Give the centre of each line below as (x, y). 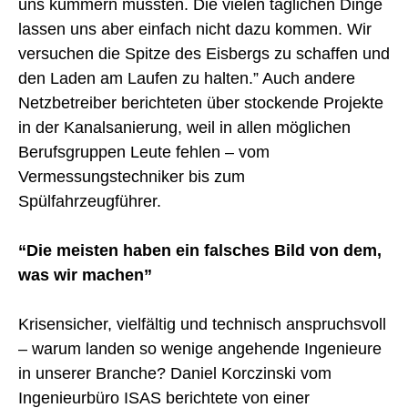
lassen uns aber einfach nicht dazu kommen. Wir (195, 29)
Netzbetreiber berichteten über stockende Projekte (201, 102)
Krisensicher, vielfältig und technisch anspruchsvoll (202, 324)
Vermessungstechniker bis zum (132, 176)
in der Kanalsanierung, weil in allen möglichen (184, 127)
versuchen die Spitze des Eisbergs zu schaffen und (204, 53)
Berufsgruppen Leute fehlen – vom (144, 152)
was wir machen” (85, 275)
